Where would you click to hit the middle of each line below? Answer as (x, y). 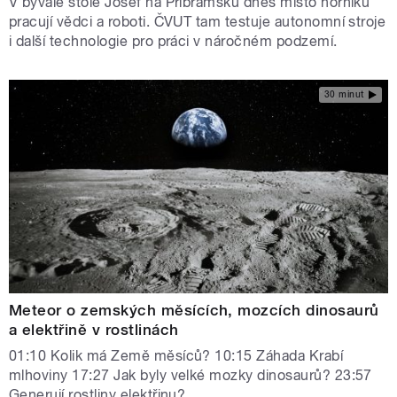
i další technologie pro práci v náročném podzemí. (173, 42)
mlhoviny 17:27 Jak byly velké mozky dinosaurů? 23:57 (191, 376)
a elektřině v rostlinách (94, 330)
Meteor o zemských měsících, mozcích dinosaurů (194, 311)
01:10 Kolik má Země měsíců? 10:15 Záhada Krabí (176, 356)
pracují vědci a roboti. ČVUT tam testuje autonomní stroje (198, 22)
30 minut (344, 94)
